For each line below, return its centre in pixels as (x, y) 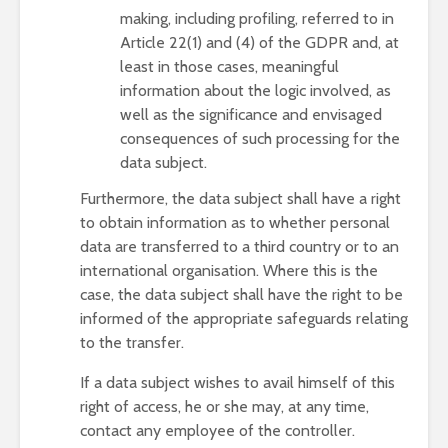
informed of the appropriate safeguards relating (244, 318)
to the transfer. (132, 342)
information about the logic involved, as (255, 90)
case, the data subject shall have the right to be (241, 294)
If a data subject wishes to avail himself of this (237, 382)
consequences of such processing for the (260, 138)
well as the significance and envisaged (251, 114)
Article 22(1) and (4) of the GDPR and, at (259, 42)
